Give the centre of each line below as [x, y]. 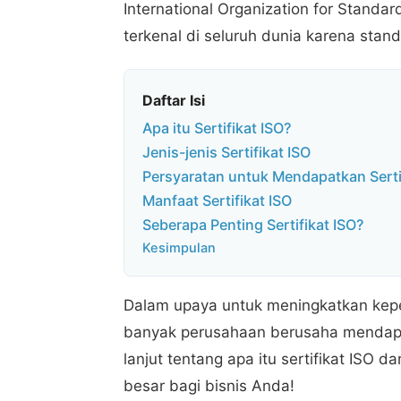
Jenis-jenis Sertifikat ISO [226, 153]
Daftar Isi [174, 100]
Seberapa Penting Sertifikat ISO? [253, 225]
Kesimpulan [179, 248]
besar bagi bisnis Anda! [209, 386]
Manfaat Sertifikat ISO [217, 201]
